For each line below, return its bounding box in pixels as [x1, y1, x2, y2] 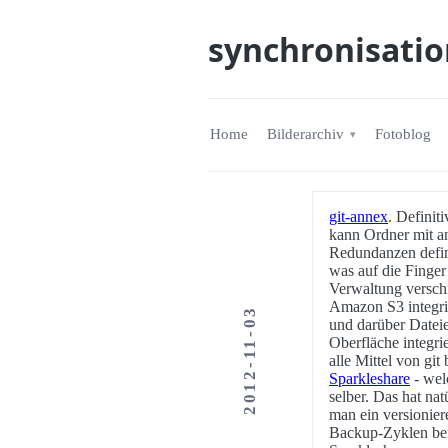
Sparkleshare [329, 369, 410, 387]
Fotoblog [375, 126, 432, 143]
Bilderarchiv [266, 126, 344, 143]
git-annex [329, 207, 388, 225]
